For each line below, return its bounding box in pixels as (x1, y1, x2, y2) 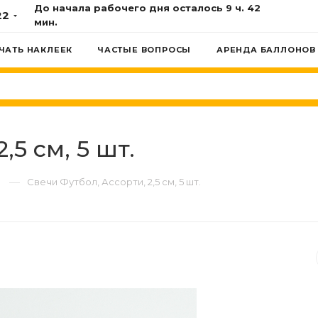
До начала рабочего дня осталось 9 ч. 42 (33, 2, 261, 13)
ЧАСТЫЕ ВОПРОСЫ (97, 45, 192, 55)
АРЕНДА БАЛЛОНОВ (216, 45, 316, 55)
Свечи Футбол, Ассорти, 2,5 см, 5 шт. (27, 176, 201, 187)
